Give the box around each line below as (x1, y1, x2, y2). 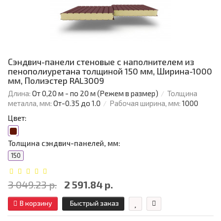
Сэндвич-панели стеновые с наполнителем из (8, 57, 194, 67)
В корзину (20, 199, 52, 208)
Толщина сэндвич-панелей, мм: (8, 139, 120, 148)
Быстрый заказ (70, 199, 119, 208)
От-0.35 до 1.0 (53, 99, 101, 108)
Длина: (8, 89, 31, 98)
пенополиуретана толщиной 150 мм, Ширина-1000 (8, 66, 212, 76)
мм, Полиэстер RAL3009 (8, 75, 104, 86)
